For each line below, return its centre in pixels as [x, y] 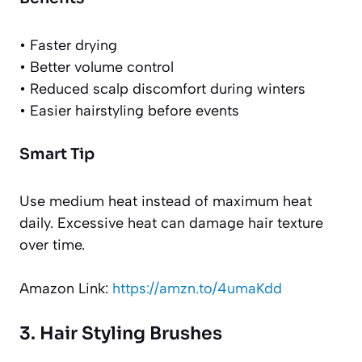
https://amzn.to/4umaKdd [197, 289]
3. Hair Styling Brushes [121, 334]
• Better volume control [97, 67]
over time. [52, 245]
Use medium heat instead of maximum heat [166, 202]
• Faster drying [68, 46]
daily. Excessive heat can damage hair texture [171, 223]
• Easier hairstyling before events [129, 111]
